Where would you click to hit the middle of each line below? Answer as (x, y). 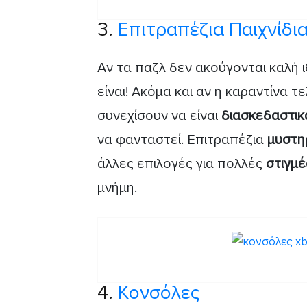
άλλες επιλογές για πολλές (182, 163)
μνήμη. (117, 187)
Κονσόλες (159, 292)
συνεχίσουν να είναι (159, 115)
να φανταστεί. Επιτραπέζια (182, 139)
